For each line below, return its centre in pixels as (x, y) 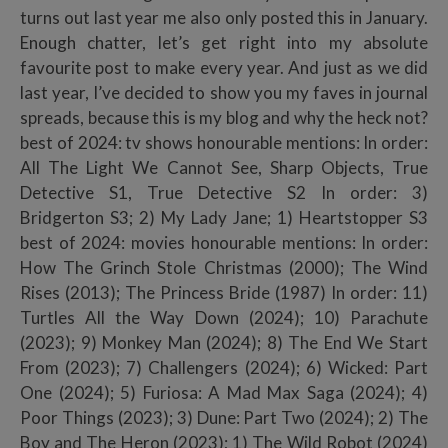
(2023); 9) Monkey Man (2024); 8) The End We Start (224, 342)
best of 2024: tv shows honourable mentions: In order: (224, 142)
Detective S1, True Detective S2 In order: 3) (224, 192)
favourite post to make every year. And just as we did (224, 67)
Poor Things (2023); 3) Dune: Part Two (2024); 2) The (224, 417)
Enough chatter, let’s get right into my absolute (224, 42)
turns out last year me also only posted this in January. (224, 17)
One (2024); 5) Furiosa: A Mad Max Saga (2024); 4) (224, 392)
